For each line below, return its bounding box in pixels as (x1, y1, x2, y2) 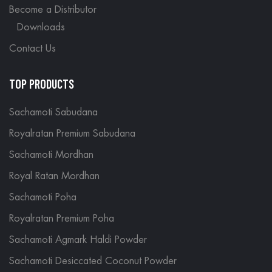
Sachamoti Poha (9, 192, 76, 203)
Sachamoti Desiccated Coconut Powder (9, 256, 177, 267)
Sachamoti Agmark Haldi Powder (9, 235, 147, 245)
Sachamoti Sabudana (9, 107, 98, 118)
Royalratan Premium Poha (9, 214, 114, 224)
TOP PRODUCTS (9, 76, 74, 92)
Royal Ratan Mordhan (9, 171, 100, 182)
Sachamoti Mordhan (9, 150, 93, 160)
